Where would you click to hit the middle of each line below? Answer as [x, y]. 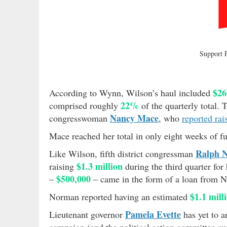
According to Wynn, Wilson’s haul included [131, 92]
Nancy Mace [134, 118]
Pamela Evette [153, 214]
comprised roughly [85, 105]
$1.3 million [100, 166]
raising [63, 166]
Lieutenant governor [87, 214]
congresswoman [80, 118]
